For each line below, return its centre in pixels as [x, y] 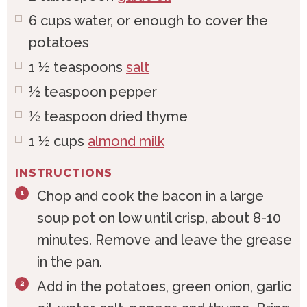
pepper [133, 92]
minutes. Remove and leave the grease [164, 240]
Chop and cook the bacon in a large [150, 196]
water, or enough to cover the [171, 21]
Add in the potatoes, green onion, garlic [164, 287]
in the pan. [71, 262]
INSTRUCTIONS [64, 173]
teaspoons [88, 67]
